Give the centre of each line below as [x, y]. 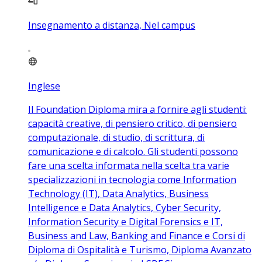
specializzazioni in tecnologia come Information [132, 179]
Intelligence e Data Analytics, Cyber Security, [125, 207]
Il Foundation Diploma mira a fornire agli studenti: [137, 109]
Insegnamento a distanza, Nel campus [112, 25]
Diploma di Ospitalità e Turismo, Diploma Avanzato [140, 249]
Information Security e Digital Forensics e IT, [125, 221]
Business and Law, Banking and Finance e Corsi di [137, 235]
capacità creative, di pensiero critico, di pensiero [132, 123]
